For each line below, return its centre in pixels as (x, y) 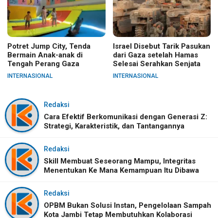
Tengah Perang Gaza (43, 64)
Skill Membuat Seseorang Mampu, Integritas (120, 161)
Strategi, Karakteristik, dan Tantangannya (114, 126)
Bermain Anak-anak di (45, 55)
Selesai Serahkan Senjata (156, 64)
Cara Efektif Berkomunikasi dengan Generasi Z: (126, 117)
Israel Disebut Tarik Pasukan (161, 46)
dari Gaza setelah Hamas (155, 55)
